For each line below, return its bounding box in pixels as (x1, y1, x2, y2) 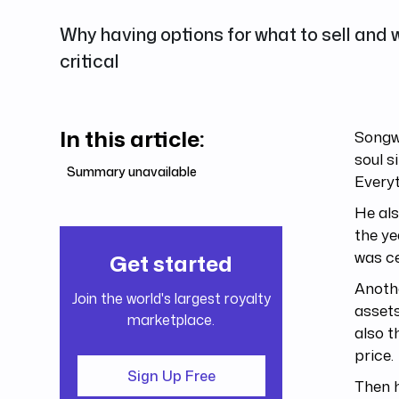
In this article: (60, 124, 205, 154)
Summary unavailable (67, 162, 198, 180)
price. (354, 344, 395, 365)
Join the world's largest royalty (71, 289, 271, 309)
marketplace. (127, 310, 216, 330)
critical (60, 48, 120, 73)
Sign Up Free (126, 366, 216, 387)
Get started (110, 248, 233, 280)
